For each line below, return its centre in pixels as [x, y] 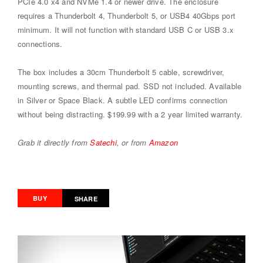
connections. [40, 43]
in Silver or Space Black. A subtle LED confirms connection [123, 100]
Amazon [163, 142]
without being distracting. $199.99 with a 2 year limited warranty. [130, 114]
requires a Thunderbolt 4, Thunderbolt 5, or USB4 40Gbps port [127, 15]
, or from [133, 142]
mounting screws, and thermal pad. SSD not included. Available [130, 86]
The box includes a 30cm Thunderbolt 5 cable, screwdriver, [121, 72]
